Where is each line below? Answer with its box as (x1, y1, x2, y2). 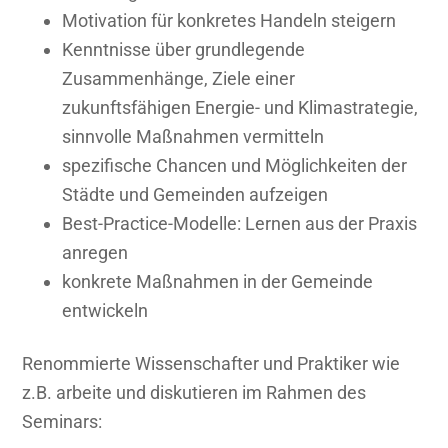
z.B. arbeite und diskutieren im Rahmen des (22, 382, 367, 404)
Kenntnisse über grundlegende (62, 39, 306, 61)
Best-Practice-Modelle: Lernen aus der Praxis (62, 213, 418, 235)
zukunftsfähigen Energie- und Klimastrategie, (62, 97, 419, 119)
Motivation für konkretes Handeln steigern (62, 10, 397, 32)
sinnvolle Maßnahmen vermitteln (62, 126, 325, 148)
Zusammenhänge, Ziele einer (62, 68, 296, 90)
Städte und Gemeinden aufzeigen (62, 184, 329, 206)
